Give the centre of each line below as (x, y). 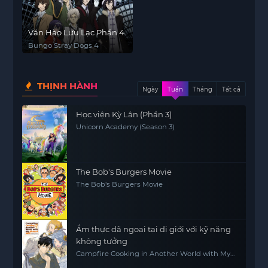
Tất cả (231, 89)
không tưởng (102, 241)
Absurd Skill (97, 261)
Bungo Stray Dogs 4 (64, 45)
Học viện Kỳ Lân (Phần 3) (124, 114)
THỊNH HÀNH (66, 86)
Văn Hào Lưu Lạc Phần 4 (77, 32)
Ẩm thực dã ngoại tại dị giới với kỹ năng (154, 229)
